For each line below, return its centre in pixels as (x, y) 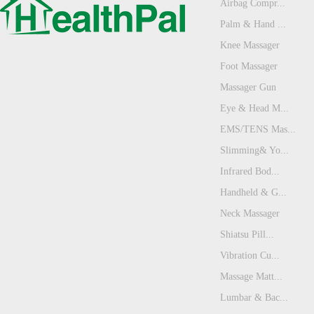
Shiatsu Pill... (247, 235)
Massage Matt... (251, 277)
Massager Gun (248, 88)
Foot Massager (249, 67)
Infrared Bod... (250, 172)
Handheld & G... (253, 193)
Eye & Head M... (254, 109)
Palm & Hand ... (253, 25)
